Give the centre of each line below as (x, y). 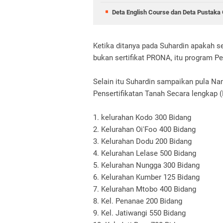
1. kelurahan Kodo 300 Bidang (142, 117)
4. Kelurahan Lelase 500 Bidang (145, 153)
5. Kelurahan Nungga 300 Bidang (146, 165)
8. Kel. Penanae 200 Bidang (138, 201)
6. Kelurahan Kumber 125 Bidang (146, 177)
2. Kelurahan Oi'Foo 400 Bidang (144, 129)
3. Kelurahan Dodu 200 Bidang (142, 141)
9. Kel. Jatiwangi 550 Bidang (139, 213)
